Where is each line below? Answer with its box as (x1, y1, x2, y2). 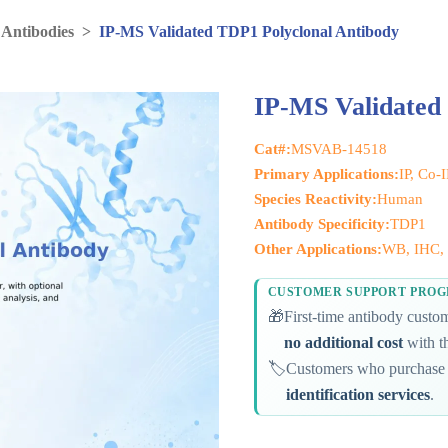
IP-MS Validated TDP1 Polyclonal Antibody (99, 23, 400, 40)
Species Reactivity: (254, 191, 378, 207)
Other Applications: (254, 241, 383, 257)
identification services (285, 386, 430, 404)
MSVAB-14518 (291, 141, 388, 157)
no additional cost (283, 334, 403, 352)
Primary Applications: (254, 166, 400, 182)
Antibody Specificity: (254, 216, 391, 232)
